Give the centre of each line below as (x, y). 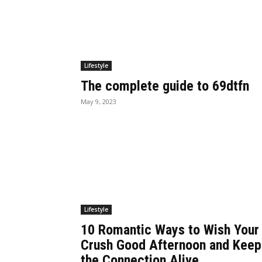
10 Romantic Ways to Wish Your (170, 230)
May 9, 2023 (99, 101)
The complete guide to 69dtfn (165, 86)
